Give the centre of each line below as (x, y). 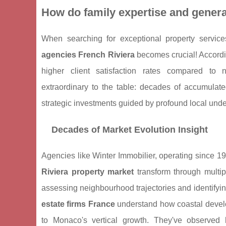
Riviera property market (88, 172)
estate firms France (78, 204)
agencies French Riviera (88, 55)
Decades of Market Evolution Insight (130, 130)
